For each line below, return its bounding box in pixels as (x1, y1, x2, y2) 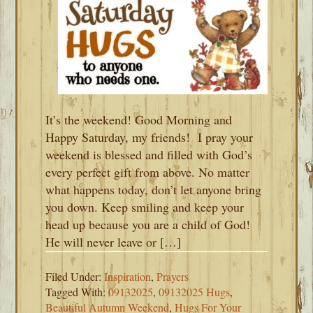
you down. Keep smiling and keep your (45, 198, 245, 215)
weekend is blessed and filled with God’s (45, 146, 253, 163)
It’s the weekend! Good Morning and (45, 111, 233, 128)
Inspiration (104, 269, 152, 284)
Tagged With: (45, 284, 109, 299)
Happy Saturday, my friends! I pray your (45, 129, 254, 145)
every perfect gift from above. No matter (45, 163, 250, 180)
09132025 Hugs (159, 284, 231, 299)
